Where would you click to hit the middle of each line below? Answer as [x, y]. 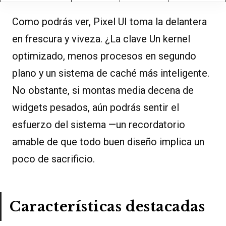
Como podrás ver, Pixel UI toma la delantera [109, 22]
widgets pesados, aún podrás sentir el [96, 108]
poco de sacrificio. [53, 159]
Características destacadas [107, 207]
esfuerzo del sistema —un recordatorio [99, 125]
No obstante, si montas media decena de [103, 91]
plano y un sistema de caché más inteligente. [111, 73]
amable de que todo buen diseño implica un [108, 142]
